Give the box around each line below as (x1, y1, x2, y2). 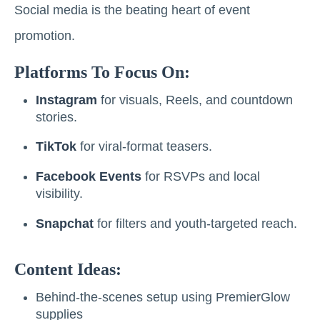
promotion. (14, 28, 75, 43)
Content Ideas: (14, 260, 121, 279)
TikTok (36, 139, 76, 154)
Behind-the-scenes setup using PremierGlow (36, 290, 290, 305)
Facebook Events (36, 169, 141, 184)
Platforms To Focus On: (14, 62, 190, 81)
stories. (36, 109, 77, 124)
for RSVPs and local (141, 169, 260, 184)
